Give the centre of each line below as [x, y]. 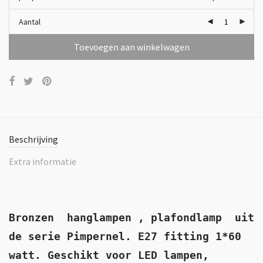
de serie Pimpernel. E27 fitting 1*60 [125, 236]
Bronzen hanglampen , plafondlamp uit [131, 218]
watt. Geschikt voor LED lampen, [109, 255]
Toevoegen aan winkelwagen [131, 47]
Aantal [30, 22]
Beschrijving [33, 139]
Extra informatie [43, 161]
